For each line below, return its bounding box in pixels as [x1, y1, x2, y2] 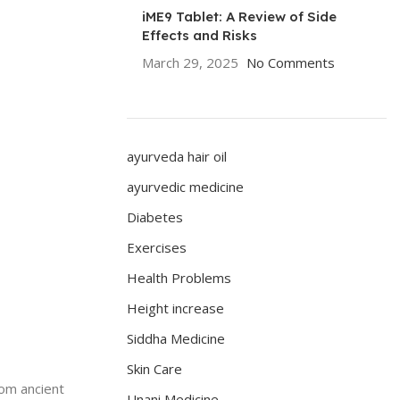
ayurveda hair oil [127, 147, 227, 165]
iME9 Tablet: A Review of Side [142, 8, 337, 25]
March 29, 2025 [142, 54, 238, 71]
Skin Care [127, 360, 182, 378]
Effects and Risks [142, 27, 257, 44]
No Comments [246, 54, 335, 71]
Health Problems [127, 269, 231, 287]
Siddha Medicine [127, 329, 225, 347]
